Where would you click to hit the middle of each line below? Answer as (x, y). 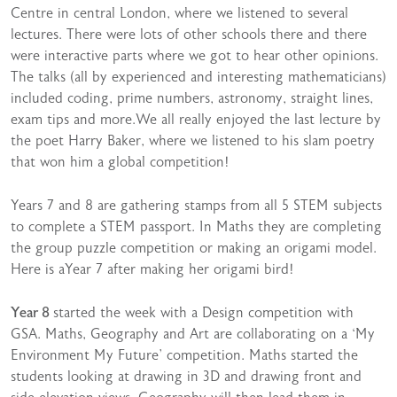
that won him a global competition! (120, 162)
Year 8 (32, 313)
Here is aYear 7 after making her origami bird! (152, 269)
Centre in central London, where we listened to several (179, 13)
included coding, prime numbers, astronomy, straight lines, (192, 98)
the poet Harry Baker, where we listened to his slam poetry (193, 141)
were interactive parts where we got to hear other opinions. (195, 56)
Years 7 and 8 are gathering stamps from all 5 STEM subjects (196, 206)
